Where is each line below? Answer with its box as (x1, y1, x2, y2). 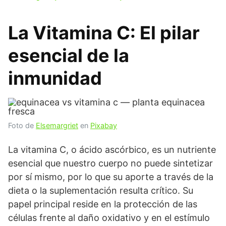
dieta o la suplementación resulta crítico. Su (8, 185, 193, 196)
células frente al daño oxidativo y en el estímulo (8, 212, 210, 223)
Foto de (8, 121, 36, 130)
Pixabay (90, 121, 117, 130)
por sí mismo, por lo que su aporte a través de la (8, 172, 213, 183)
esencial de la (8, 44, 129, 67)
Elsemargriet (36, 121, 78, 130)
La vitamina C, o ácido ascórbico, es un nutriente (8, 144, 216, 155)
